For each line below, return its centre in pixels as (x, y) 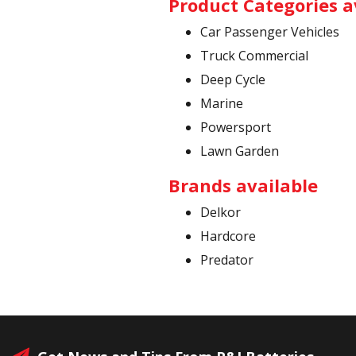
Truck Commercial (254, 56)
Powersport (236, 127)
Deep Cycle (233, 79)
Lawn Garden (240, 151)
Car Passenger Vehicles (270, 32)
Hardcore (228, 236)
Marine (222, 103)
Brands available (243, 185)
